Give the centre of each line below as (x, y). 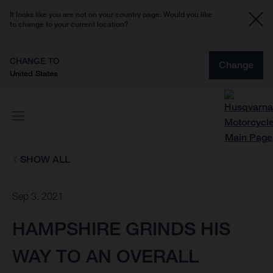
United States (34, 73)
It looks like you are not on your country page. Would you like (111, 14)
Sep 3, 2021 (38, 197)
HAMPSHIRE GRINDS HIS (121, 229)
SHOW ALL (45, 159)
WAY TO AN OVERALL (105, 256)
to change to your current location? (69, 24)
